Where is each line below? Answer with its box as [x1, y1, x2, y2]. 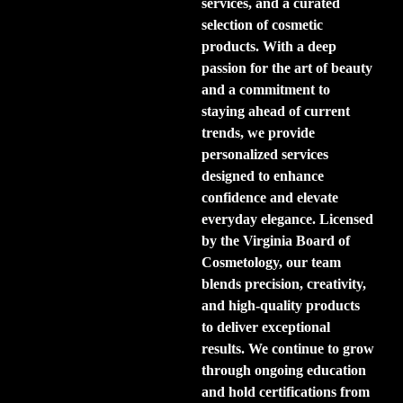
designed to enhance [201, 168, 324, 184]
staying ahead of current [201, 103, 350, 120]
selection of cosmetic [201, 17, 323, 33]
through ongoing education [201, 363, 366, 379]
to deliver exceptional [201, 319, 330, 336]
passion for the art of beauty [201, 60, 372, 76]
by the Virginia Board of [201, 233, 350, 249]
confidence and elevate [201, 190, 338, 206]
